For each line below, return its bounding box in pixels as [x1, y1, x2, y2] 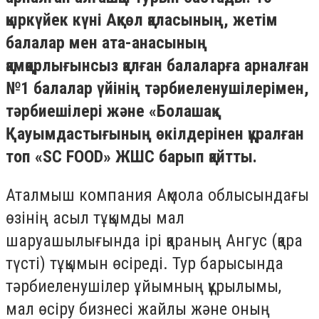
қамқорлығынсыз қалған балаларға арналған [6, 56, 309, 75]
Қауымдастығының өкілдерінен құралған [6, 124, 304, 144]
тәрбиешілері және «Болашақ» [6, 101, 219, 121]
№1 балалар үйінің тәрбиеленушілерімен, [6, 78, 309, 98]
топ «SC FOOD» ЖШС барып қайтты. [6, 147, 257, 167]
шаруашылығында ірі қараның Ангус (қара [6, 230, 303, 251]
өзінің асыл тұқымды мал [6, 207, 184, 228]
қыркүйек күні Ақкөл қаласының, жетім [6, 10, 278, 30]
